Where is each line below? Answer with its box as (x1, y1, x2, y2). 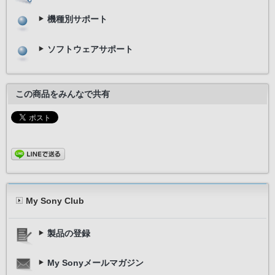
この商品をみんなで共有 (15, 89, 110, 99)
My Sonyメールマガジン (47, 257, 144, 268)
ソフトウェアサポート (47, 44, 133, 55)
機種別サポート (47, 14, 107, 24)
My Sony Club (26, 196, 84, 206)
